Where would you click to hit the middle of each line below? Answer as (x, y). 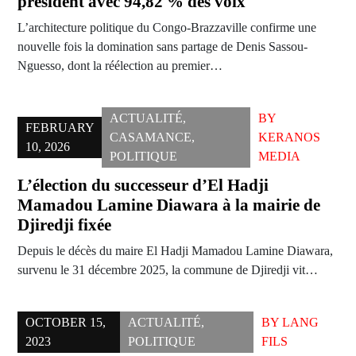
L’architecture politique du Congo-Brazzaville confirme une (167, 28)
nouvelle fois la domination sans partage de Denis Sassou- (163, 47)
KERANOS (290, 137)
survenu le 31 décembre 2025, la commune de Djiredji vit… (168, 270)
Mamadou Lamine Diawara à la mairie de (169, 205)
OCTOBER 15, (66, 323)
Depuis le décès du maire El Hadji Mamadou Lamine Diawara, (175, 251)
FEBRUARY (60, 128)
